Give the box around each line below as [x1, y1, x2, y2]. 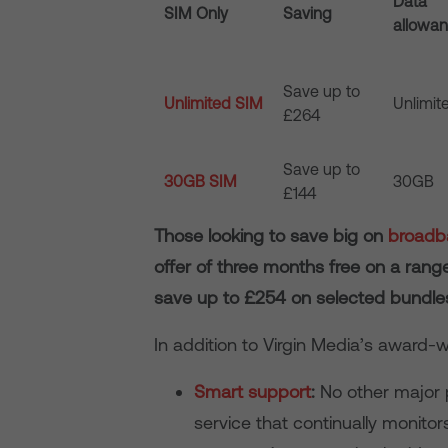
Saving [283, 4, 333, 22]
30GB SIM [164, 172, 238, 190]
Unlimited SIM [164, 94, 264, 112]
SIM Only [164, 4, 229, 22]
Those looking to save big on [154, 225, 389, 246]
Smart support [194, 381, 312, 402]
